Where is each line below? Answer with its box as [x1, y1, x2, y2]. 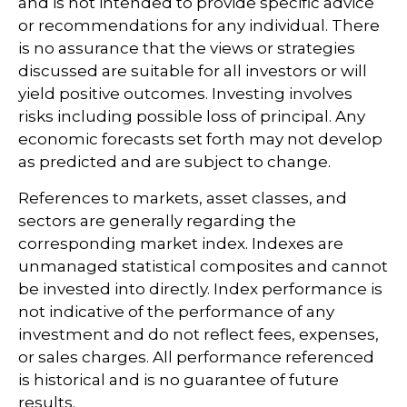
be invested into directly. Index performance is [18, 279, 382, 298]
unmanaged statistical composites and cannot [18, 256, 388, 275]
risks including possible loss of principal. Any [18, 106, 365, 125]
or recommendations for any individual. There [18, 15, 380, 35]
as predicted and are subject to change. [18, 152, 331, 171]
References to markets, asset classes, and [18, 188, 347, 207]
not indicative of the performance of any [18, 302, 334, 321]
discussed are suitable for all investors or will [18, 61, 367, 80]
